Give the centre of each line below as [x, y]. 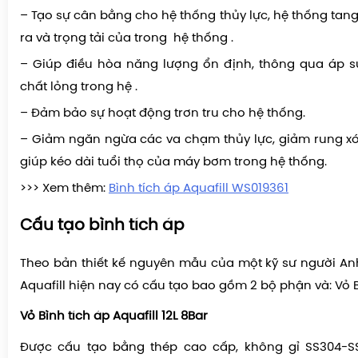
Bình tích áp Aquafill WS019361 [199, 189]
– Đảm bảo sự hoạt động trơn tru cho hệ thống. [163, 114]
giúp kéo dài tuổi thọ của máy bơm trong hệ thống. [173, 163]
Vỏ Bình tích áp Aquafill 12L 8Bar [114, 317]
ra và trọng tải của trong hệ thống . [127, 39]
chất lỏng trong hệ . [79, 88]
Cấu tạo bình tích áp [102, 226]
